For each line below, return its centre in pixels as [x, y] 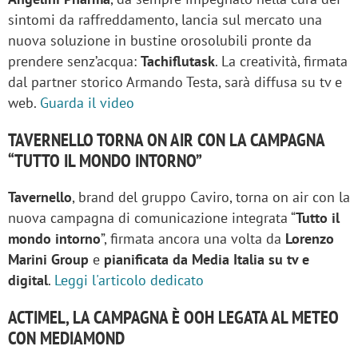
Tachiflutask [178, 61]
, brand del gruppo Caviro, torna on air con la [211, 197]
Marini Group [50, 259]
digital [28, 280]
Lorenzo [310, 238]
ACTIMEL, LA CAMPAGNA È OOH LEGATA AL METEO [173, 316]
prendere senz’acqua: [74, 61]
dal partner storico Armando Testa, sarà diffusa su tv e [175, 82]
